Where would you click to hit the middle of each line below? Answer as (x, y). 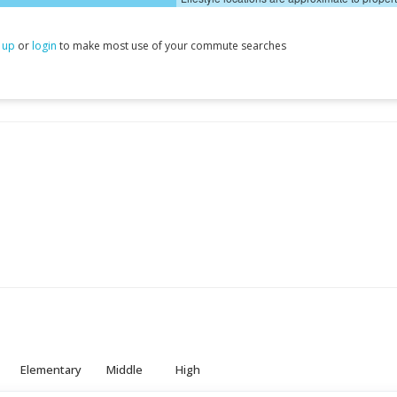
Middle (124, 370)
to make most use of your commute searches (171, 46)
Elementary (51, 370)
